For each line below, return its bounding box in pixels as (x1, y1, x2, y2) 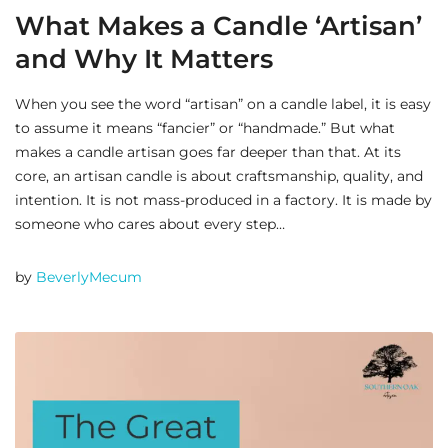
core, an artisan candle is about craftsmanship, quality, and (15, 167, 423, 186)
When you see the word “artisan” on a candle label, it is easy (15, 95, 431, 114)
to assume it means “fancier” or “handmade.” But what (15, 119, 395, 138)
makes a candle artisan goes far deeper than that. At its (15, 143, 401, 162)
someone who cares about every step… (15, 215, 285, 234)
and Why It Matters (15, 43, 273, 76)
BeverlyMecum (36, 268, 142, 287)
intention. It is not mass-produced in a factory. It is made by (15, 191, 432, 210)
